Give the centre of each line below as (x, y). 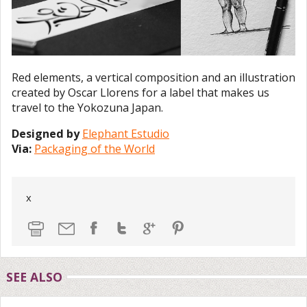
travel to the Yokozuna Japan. (87, 108)
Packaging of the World (95, 149)
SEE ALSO (34, 277)
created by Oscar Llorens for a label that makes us (140, 93)
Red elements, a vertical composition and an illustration (153, 78)
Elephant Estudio (126, 134)
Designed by (46, 134)
